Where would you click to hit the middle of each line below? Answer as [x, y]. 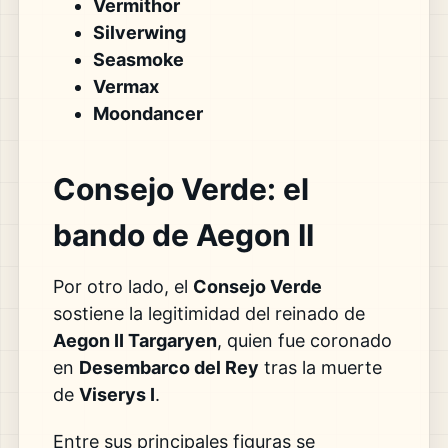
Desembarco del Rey [168, 367]
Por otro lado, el [122, 286]
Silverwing [139, 32]
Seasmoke [138, 59]
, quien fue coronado [304, 340]
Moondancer [147, 113]
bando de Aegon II [183, 234]
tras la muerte [320, 367]
